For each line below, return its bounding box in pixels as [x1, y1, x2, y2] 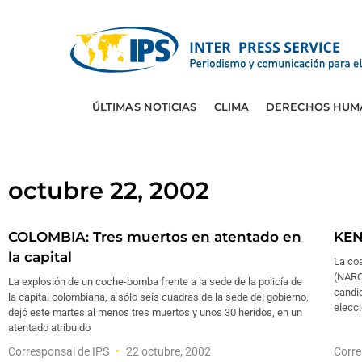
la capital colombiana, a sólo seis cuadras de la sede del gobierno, [8, 291, 309, 303]
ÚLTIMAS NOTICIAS [91, 100, 197, 113]
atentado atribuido [8, 322, 90, 334]
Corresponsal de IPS [8, 345, 112, 358]
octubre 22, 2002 [8, 176, 209, 204]
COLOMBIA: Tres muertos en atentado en [8, 229, 301, 245]
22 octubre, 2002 [124, 345, 211, 358]
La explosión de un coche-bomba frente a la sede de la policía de [8, 276, 302, 288]
